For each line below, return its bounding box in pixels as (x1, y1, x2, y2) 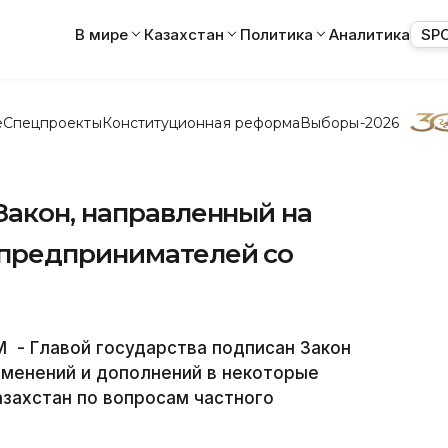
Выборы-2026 (300, 113, 399, 132)
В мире (75, 24, 128, 44)
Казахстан (144, 24, 224, 44)
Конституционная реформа (101, 113, 301, 132)
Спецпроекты (2, 113, 102, 132)
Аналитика (329, 24, 410, 44)
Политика (240, 24, 313, 44)
